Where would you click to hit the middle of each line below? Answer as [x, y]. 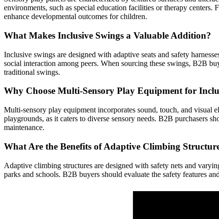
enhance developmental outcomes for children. [76, 17]
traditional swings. [32, 72]
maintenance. [24, 128]
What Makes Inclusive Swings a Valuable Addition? [108, 35]
